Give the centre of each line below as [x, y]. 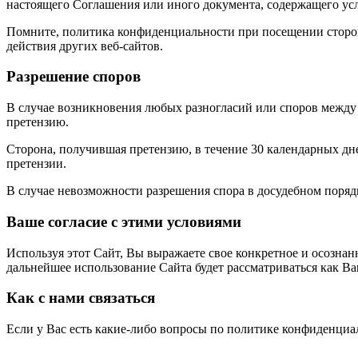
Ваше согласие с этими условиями [124, 221]
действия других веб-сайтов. [85, 46]
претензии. [36, 164]
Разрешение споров [74, 77]
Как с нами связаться [81, 298]
